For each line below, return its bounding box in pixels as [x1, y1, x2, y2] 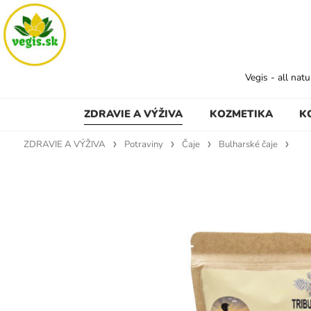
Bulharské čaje [218, 137, 278, 151]
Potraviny [124, 137, 163, 151]
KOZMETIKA [209, 106, 273, 121]
